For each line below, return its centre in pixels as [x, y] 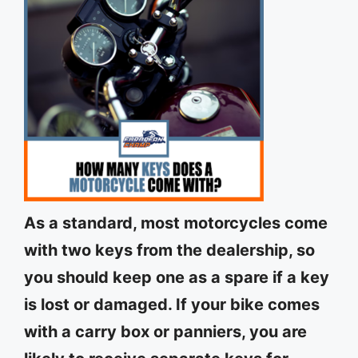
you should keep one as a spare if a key [177, 277]
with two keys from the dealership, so [169, 250]
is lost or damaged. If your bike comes [172, 304]
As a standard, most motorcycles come [176, 223]
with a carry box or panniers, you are [165, 332]
